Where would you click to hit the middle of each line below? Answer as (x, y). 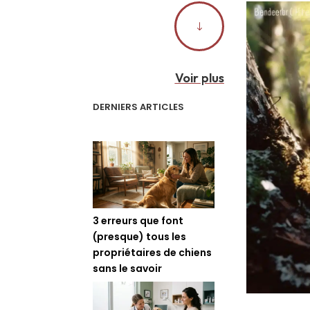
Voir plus (199, 78)
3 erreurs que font (138, 221)
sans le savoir (128, 269)
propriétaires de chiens (153, 253)
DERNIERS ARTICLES (139, 107)
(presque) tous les (140, 237)
